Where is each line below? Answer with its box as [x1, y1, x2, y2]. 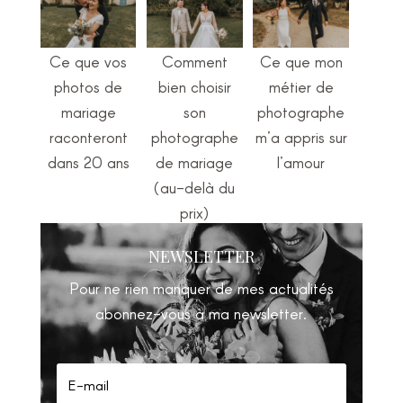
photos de [54, 76, 123, 95]
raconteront [49, 127, 128, 146]
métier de [268, 76, 334, 95]
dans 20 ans [47, 152, 130, 171]
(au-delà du [154, 177, 236, 196]
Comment [161, 51, 228, 70]
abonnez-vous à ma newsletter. [95, 304, 308, 323]
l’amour [277, 152, 326, 171]
